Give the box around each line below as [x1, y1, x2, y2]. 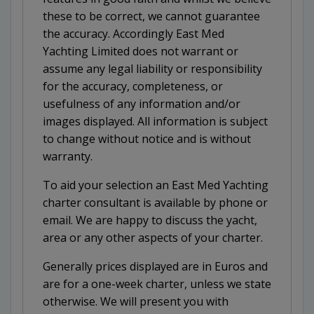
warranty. [43, 149, 93, 165]
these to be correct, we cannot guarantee [43, 8, 260, 25]
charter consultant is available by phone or [43, 195, 268, 211]
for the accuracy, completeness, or [43, 78, 223, 95]
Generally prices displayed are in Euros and [43, 259, 268, 275]
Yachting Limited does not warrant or [43, 43, 238, 60]
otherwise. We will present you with [43, 294, 228, 310]
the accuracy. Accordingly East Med [43, 26, 224, 42]
